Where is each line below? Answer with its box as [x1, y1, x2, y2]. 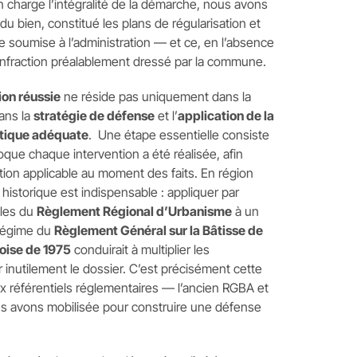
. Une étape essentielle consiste [88, 127, 269, 143]
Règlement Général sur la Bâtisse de [53, 222, 263, 238]
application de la [177, 108, 274, 124]
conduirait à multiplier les [70, 241, 210, 257]
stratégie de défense [33, 108, 155, 124]
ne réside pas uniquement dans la [60, 88, 251, 104]
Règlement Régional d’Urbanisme [36, 203, 232, 219]
